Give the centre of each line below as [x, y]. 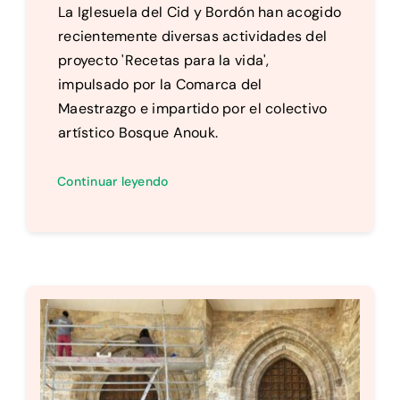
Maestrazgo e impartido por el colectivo [192, 109]
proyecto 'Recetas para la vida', [163, 61]
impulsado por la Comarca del [160, 85]
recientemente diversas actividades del [192, 37]
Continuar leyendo [112, 182]
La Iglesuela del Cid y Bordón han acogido [200, 12]
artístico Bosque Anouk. [138, 133]
